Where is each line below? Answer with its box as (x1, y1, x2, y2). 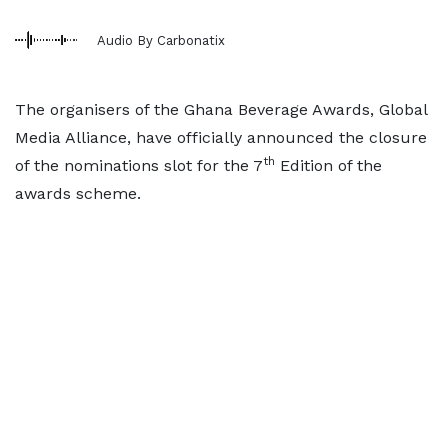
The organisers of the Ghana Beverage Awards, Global (15, 100, 427, 119)
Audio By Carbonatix (97, 32, 225, 48)
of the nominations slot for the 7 (15, 156, 263, 175)
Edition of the (275, 156, 382, 175)
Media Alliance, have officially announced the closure (15, 128, 427, 147)
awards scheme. (15, 184, 141, 203)
